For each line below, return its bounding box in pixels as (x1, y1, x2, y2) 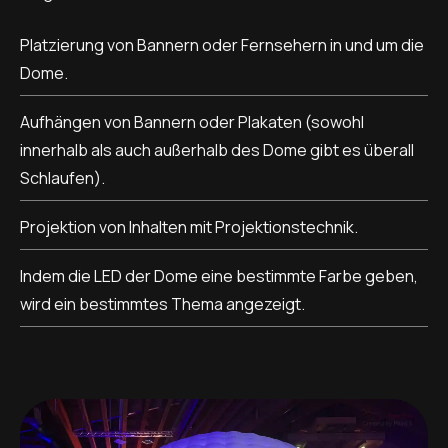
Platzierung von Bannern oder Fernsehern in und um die (20, 33, 424, 56)
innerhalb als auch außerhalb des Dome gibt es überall (20, 138, 414, 161)
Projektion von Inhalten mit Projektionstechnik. (20, 215, 358, 238)
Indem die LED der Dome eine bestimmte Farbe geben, (20, 264, 418, 287)
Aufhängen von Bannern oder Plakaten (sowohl (20, 110, 364, 133)
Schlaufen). (20, 166, 105, 189)
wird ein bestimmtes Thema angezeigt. (20, 292, 305, 315)
